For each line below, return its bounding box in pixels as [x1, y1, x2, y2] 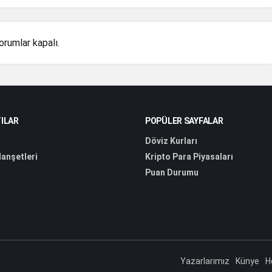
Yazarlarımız [180, 256, 229, 266]
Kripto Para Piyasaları [145, 151, 233, 161]
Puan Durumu [145, 167, 199, 177]
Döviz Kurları [145, 135, 197, 146]
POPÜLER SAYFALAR [145, 115, 223, 126]
